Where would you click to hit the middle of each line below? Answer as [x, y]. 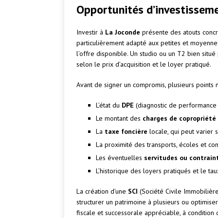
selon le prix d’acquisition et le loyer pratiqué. [144, 64]
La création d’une [102, 191]
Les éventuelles [120, 158]
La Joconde [123, 32]
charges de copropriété [179, 118]
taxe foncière [126, 132]
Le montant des [119, 118]
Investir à [91, 32]
